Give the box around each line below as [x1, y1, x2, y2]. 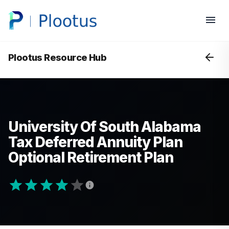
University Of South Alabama [8, 118, 201, 135]
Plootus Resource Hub [8, 52, 106, 63]
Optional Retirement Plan [8, 149, 173, 166]
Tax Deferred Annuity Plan [8, 133, 182, 151]
